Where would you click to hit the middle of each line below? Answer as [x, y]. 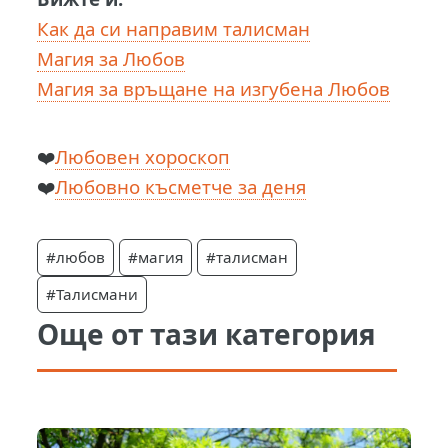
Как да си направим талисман [174, 29]
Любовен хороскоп [143, 156]
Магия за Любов [111, 59]
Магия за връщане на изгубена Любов [214, 89]
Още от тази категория [207, 333]
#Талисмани [92, 293]
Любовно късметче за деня [181, 186]
